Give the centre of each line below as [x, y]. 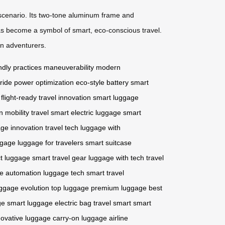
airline [119, 218]
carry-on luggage [80, 218]
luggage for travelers [50, 142]
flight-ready [19, 97]
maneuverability [69, 67]
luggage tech [64, 173]
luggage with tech [116, 157]
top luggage [70, 188]
